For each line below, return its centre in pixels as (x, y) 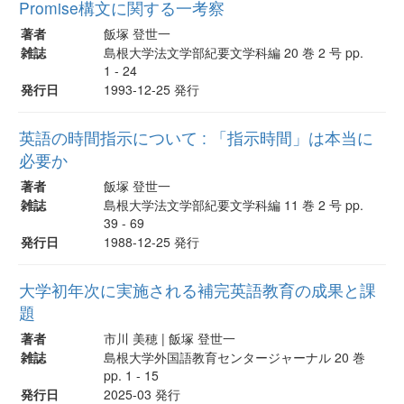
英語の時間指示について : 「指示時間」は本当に (196, 137)
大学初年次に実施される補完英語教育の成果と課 (197, 289)
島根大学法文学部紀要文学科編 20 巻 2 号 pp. (234, 52)
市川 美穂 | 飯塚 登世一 (170, 338)
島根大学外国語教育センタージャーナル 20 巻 (234, 357)
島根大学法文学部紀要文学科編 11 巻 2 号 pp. (234, 204)
